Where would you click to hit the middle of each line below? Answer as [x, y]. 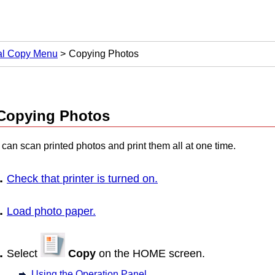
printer [78, 178]
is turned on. [126, 178]
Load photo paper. [51, 211]
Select [24, 254]
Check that [35, 178]
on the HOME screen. [150, 254]
